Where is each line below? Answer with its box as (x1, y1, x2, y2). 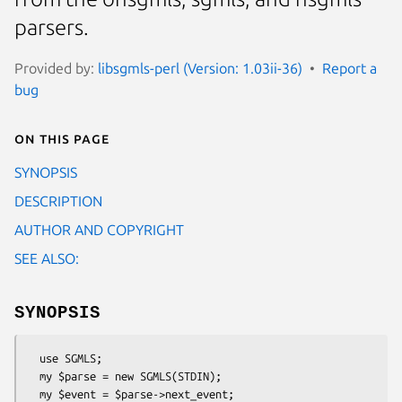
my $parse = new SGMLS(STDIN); (27, 369, 39, 382)
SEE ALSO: (14, 249, 79, 267)
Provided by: (14, 59, 98, 76)
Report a (322, 59, 377, 76)
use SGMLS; (27, 351, 39, 364)
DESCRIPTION (14, 192, 102, 209)
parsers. (14, 15, 89, 40)
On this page (14, 129, 109, 146)
